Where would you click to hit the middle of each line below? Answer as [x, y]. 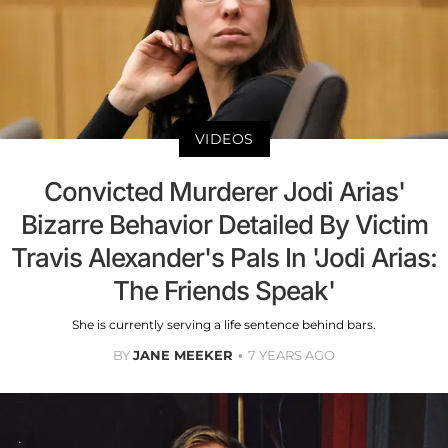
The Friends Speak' [224, 291]
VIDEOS [224, 139]
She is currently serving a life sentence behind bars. [224, 325]
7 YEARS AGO [291, 355]
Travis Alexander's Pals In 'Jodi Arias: [224, 258]
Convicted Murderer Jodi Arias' [224, 192]
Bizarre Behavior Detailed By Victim [224, 225]
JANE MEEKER [183, 355]
